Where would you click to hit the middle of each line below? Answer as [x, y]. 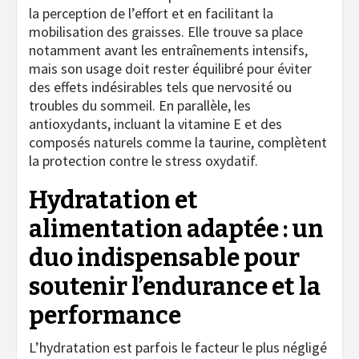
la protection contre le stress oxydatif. [143, 160]
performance [105, 315]
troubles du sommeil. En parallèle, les [140, 105]
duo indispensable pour [164, 258]
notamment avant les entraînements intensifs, [168, 50]
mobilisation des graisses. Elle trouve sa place [166, 31]
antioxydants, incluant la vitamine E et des [155, 123]
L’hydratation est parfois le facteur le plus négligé [178, 347]
